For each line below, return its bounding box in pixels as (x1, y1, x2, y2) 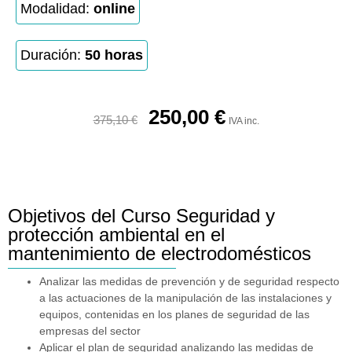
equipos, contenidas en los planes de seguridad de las (39, 308, 310, 321)
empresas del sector (39, 324, 141, 338)
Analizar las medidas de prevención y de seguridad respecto (39, 275, 339, 288)
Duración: (20, 47, 85, 63)
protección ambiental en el (8, 224, 225, 246)
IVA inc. (228, 115, 259, 126)
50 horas (85, 47, 143, 63)
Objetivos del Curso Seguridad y (8, 205, 275, 227)
